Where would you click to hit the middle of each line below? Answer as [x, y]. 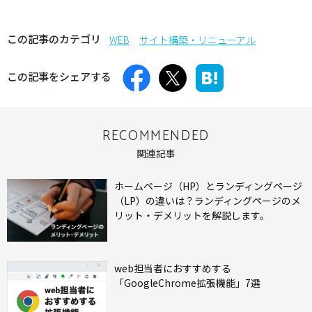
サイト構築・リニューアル [197, 40]
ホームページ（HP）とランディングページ [208, 186]
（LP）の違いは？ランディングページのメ [208, 201]
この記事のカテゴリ [54, 39]
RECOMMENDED [156, 136]
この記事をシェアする [59, 77]
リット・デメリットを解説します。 [192, 216]
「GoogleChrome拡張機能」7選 [187, 283]
